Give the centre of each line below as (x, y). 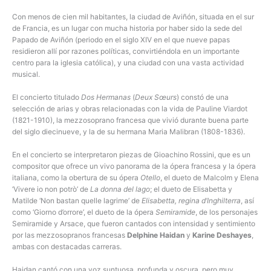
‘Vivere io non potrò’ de (51, 189)
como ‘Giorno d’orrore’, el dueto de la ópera (84, 212)
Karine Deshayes (222, 235)
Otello (150, 178)
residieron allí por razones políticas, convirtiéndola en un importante (126, 51)
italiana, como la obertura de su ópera (76, 178)
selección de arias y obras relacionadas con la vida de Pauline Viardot (130, 108)
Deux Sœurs (156, 97)
